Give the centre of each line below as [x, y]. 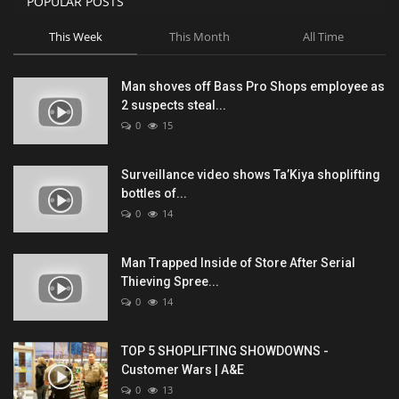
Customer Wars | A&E [183, 370]
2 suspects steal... [174, 106]
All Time [323, 37]
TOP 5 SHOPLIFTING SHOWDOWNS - [225, 351]
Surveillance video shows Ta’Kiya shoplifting [251, 175]
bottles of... [154, 194]
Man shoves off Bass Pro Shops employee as [253, 87]
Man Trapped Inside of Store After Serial [238, 263]
